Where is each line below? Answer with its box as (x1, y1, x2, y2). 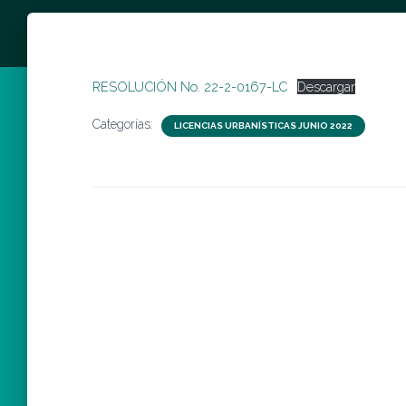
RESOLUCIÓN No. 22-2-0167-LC (92, 79, 287, 94)
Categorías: (92, 117, 157, 131)
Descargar (296, 79, 355, 94)
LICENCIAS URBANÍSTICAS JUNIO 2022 (174, 121, 353, 130)
